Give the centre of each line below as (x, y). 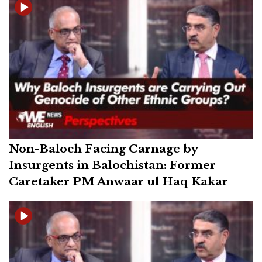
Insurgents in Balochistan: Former (112, 165)
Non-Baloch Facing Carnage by (103, 149)
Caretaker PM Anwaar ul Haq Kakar (118, 182)
